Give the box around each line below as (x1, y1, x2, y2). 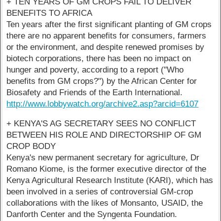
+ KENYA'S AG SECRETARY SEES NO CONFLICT (6, 118, 196, 128)
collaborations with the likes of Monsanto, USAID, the (6, 198, 203, 208)
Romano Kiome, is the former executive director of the (6, 164, 207, 174)
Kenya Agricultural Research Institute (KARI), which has (6, 175, 214, 185)
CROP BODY (6, 141, 56, 151)
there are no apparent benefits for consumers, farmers (6, 31, 207, 40)
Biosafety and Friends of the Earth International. (6, 87, 183, 97)
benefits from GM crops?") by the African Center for (6, 76, 197, 86)
